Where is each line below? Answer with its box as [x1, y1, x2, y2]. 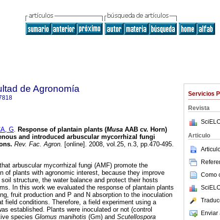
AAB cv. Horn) [123, 126, 167, 134]
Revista [188, 105, 210, 111]
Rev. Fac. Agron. [12, 140, 62, 148]
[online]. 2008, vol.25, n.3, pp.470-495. [62, 140, 174, 148]
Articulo [188, 132, 210, 139]
